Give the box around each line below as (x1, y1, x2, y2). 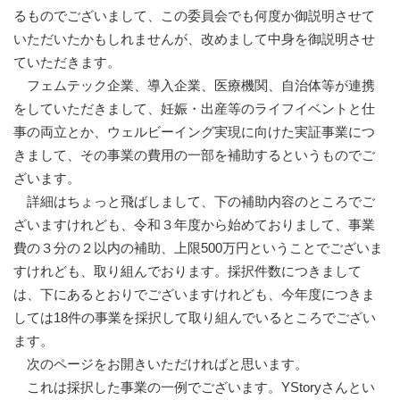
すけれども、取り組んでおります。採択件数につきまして (13, 263, 362, 279)
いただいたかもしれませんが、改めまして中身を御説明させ (13, 31, 375, 47)
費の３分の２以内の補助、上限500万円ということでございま (13, 240, 383, 256)
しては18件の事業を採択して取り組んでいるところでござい (13, 310, 376, 326)
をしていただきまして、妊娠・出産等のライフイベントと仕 (13, 101, 375, 117)
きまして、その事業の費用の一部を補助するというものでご (13, 147, 375, 163)
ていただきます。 (13, 54, 121, 71)
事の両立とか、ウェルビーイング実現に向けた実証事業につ (13, 124, 375, 140)
